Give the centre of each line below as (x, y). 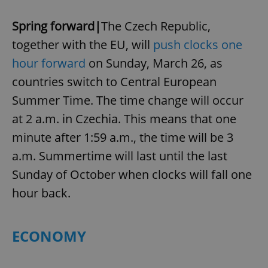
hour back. (41, 193)
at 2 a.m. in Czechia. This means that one (124, 118)
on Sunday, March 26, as (154, 63)
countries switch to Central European (114, 81)
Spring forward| (57, 26)
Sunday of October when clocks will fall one (132, 174)
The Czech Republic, (156, 26)
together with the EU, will (83, 44)
